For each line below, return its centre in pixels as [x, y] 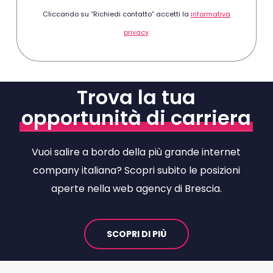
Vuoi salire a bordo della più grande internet [136, 152]
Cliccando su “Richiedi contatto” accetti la [116, 14]
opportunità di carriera [136, 118]
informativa [210, 14]
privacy [136, 33]
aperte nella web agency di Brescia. [136, 189]
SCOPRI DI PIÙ [136, 234]
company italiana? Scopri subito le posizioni [136, 171]
